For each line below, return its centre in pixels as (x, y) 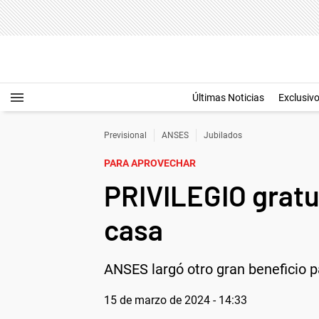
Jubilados (223, 135)
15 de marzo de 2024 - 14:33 (176, 300)
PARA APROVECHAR (150, 163)
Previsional (125, 135)
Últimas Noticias (228, 98)
